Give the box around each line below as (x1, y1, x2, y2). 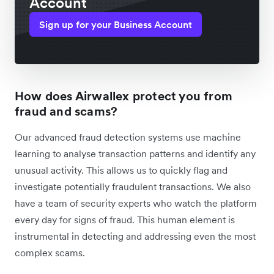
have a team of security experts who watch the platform (15, 197, 257, 210)
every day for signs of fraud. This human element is (15, 213, 235, 226)
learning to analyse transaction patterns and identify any (15, 147, 256, 160)
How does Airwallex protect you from (15, 88, 233, 105)
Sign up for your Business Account (39, 18, 192, 31)
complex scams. (15, 246, 87, 259)
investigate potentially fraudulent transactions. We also (15, 180, 251, 193)
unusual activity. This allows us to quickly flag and (15, 164, 228, 177)
